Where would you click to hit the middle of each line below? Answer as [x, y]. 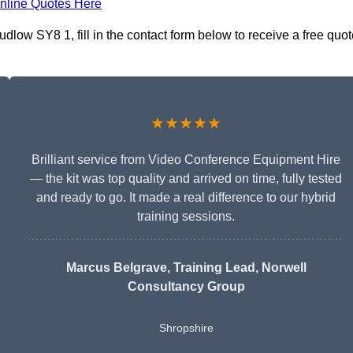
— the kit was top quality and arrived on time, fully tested [186, 179]
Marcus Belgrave [116, 268]
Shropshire [186, 328]
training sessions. [186, 217]
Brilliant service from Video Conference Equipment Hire [186, 160]
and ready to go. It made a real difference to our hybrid [186, 198]
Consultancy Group [186, 287]
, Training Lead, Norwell [236, 268]
